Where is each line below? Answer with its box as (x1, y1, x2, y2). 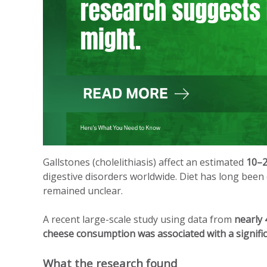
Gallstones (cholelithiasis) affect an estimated (43, 156, 246, 169)
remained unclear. (43, 184, 123, 198)
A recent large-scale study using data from (43, 213, 234, 226)
